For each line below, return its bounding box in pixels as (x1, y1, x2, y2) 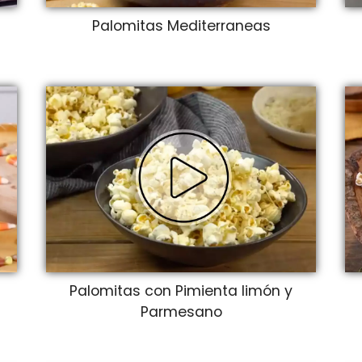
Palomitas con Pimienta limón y (69, 280, 293, 301)
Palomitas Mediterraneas (91, 15, 271, 36)
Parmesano (140, 301, 222, 322)
